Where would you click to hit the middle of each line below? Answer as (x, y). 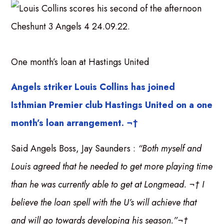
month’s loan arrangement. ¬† (75, 123)
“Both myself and (170, 148)
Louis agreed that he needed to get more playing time (112, 166)
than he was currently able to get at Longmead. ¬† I (108, 184)
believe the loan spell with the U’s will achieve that (104, 202)
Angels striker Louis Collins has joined (93, 87)
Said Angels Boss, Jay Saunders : (75, 148)
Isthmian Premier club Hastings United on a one (112, 105)
